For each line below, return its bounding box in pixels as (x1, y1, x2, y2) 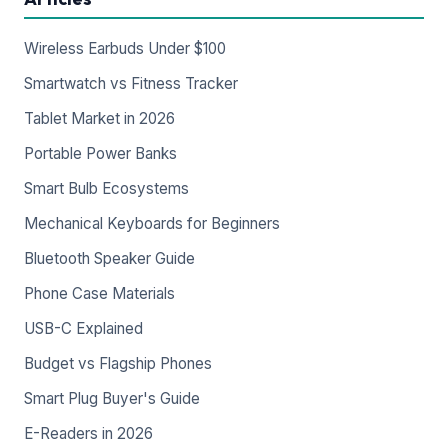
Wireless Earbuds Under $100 (24, 39, 226, 58)
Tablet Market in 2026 (24, 109, 175, 128)
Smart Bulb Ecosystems (24, 179, 189, 198)
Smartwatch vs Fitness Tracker (24, 74, 238, 93)
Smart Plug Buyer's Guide (24, 389, 200, 408)
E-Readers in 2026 (24, 424, 153, 443)
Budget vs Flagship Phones (24, 354, 212, 373)
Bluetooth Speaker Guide (24, 249, 195, 268)
